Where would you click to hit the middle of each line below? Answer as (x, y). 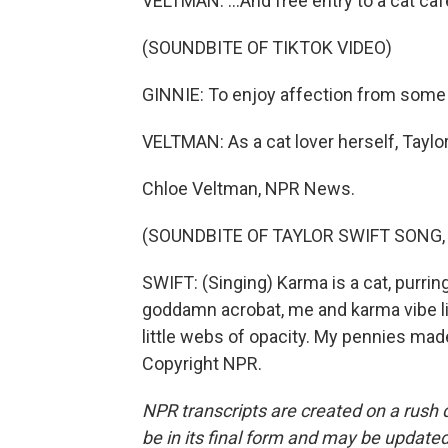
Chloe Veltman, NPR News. (248, 188)
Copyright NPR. (202, 363)
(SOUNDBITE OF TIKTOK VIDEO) (267, 47)
